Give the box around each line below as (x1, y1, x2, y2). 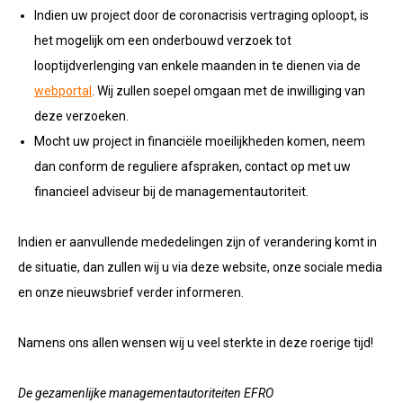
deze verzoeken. (34, 109, 129, 123)
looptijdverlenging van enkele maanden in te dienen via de (34, 58, 361, 73)
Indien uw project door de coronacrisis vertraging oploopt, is (34, 8, 369, 22)
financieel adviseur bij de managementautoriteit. (34, 184, 309, 199)
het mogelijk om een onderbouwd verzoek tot (34, 33, 291, 48)
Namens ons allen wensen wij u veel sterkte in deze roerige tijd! (18, 336, 373, 350)
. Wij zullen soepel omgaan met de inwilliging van (92, 84, 365, 98)
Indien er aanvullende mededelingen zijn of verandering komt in (18, 235, 377, 249)
